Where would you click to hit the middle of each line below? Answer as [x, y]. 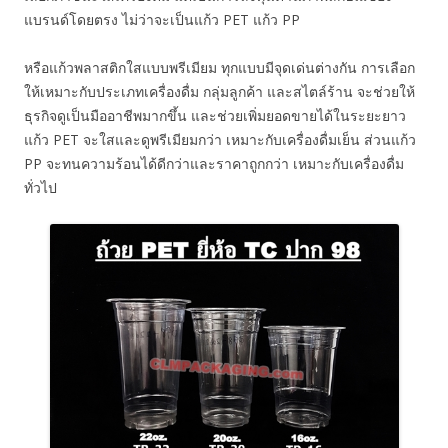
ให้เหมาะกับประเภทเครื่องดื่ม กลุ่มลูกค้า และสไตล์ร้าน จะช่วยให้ [219, 91]
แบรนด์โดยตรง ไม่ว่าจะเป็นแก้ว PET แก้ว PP [162, 19]
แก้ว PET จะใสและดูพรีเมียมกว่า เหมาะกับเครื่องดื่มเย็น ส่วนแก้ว [220, 139]
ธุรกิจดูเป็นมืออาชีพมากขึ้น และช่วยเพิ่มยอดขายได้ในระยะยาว [215, 115]
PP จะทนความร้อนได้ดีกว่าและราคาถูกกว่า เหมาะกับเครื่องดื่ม [214, 163]
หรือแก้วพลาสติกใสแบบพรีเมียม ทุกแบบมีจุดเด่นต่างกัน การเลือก [219, 67]
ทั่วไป [40, 187]
